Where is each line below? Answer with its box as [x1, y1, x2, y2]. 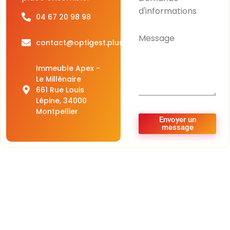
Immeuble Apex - [35, 63, 100, 73]
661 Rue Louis [35, 84, 84, 95]
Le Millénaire [35, 73, 81, 84]
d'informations [139, 5, 197, 17]
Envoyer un [159, 115, 196, 125]
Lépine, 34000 [35, 95, 87, 106]
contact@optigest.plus [35, 37, 123, 48]
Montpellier [35, 106, 78, 117]
